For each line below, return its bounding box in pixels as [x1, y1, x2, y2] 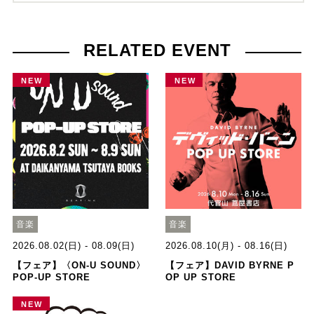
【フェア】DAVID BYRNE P [165, 260, 295, 271]
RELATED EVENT [83, 41, 231, 60]
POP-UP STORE [12, 272, 90, 283]
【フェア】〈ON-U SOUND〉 [12, 260, 146, 271]
